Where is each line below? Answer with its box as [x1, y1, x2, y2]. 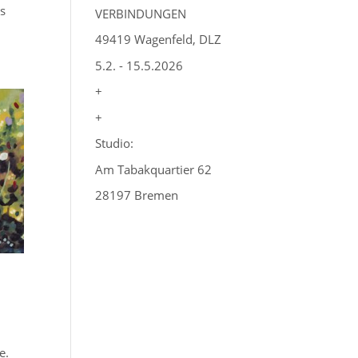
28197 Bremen [95, 187, 179, 203]
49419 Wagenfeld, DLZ [95, 31, 222, 47]
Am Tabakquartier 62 [95, 161, 213, 177]
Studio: [95, 135, 134, 151]
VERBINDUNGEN [95, 5, 187, 22]
